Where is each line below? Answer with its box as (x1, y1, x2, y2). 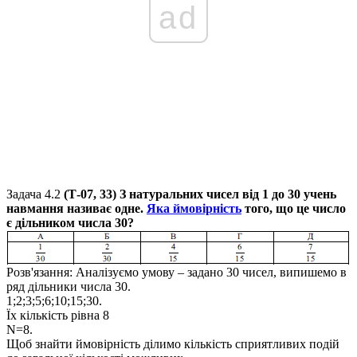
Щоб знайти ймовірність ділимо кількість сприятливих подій (6, 336, 339, 351)
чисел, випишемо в (239, 265, 347, 279)
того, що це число (241, 201, 346, 215)
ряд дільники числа (6, 279, 115, 293)
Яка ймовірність (147, 201, 241, 215)
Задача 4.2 (6, 186, 61, 201)
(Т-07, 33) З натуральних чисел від (64, 186, 262, 201)
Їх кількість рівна (6, 308, 103, 322)
